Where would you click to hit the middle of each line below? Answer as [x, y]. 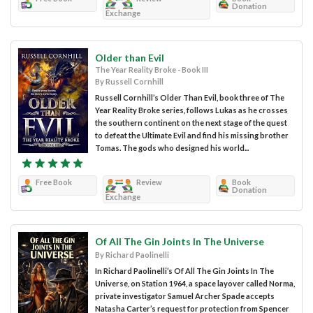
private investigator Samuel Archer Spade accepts [185, 296]
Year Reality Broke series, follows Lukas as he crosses [191, 110]
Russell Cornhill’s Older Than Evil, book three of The [190, 97]
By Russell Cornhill [129, 81]
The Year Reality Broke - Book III [152, 69]
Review [150, 182]
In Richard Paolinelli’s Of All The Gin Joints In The [184, 270]
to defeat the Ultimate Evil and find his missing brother [192, 135]
